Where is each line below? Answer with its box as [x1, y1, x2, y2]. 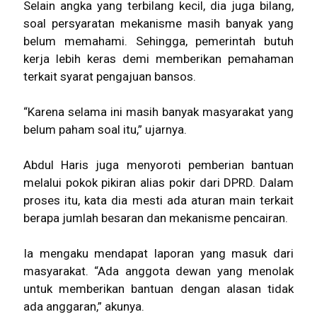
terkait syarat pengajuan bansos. [23, 69, 196, 83]
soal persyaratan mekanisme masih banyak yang [23, 16, 294, 30]
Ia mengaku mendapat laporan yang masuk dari [23, 246, 294, 260]
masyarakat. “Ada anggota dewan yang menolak [23, 264, 294, 278]
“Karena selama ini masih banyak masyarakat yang [23, 105, 294, 119]
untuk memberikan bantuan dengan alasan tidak [23, 282, 294, 296]
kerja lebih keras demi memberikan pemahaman [23, 52, 294, 66]
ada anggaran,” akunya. [23, 299, 144, 313]
